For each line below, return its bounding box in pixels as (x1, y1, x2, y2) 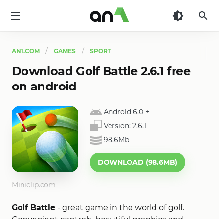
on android (12, 79, 77, 93)
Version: (104, 121, 132, 131)
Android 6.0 (104, 108, 143, 117)
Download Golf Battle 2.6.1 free (12, 64, 191, 78)
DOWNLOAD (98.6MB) (98, 158, 177, 167)
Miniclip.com (12, 180, 56, 189)
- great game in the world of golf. (55, 203, 184, 212)
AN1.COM (12, 47, 40, 55)
